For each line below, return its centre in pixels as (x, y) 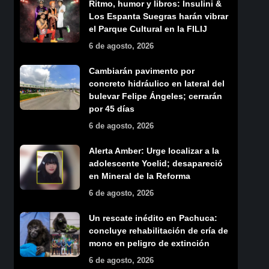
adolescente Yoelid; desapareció (156, 163)
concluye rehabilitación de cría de (158, 230)
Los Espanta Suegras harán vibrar (158, 16)
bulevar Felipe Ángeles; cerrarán (155, 96)
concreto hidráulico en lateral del (156, 83)
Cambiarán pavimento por (141, 71)
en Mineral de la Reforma (139, 176)
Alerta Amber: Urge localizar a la (154, 150)
